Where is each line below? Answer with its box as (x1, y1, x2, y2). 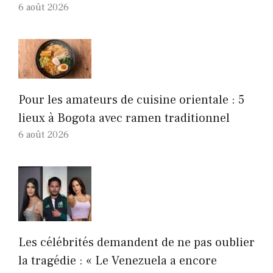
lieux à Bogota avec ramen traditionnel (18, 110, 230, 126)
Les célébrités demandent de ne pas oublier (18, 234, 255, 250)
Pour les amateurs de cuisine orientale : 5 (18, 91, 244, 108)
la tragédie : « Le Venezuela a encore (18, 252, 217, 269)
